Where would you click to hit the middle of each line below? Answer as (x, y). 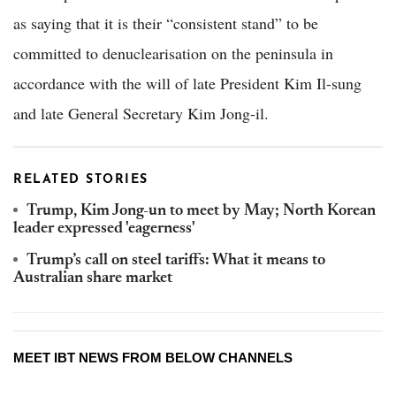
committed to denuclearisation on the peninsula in (173, 53)
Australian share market (93, 279)
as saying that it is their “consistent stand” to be (166, 23)
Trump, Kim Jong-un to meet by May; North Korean (201, 212)
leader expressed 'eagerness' (104, 229)
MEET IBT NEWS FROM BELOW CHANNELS (153, 358)
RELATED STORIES (81, 180)
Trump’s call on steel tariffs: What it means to (176, 261)
